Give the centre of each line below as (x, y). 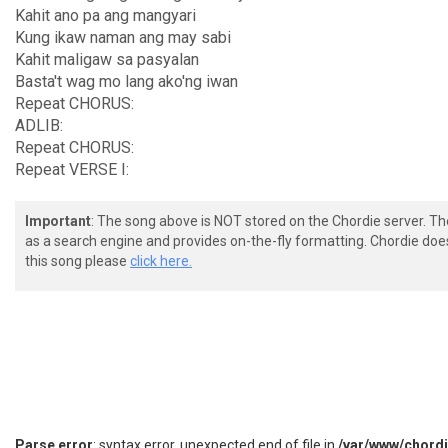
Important (58, 221)
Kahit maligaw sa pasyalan (107, 59)
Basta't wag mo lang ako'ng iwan (126, 81)
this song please (77, 261)
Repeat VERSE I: (72, 169)
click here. (161, 261)
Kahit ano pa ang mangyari (105, 15)
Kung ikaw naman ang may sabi (123, 37)
